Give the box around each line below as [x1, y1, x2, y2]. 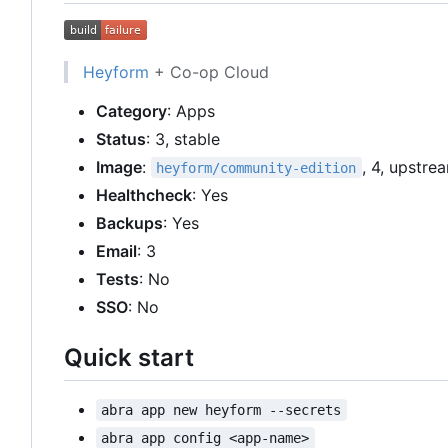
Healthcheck [96, 184, 192, 205]
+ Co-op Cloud [149, 61, 269, 82]
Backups [96, 212, 163, 233]
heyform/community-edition [156, 159, 357, 176]
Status [96, 128, 146, 149]
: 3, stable [146, 128, 220, 149]
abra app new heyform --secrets [101, 401, 342, 418]
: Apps [167, 100, 215, 121]
